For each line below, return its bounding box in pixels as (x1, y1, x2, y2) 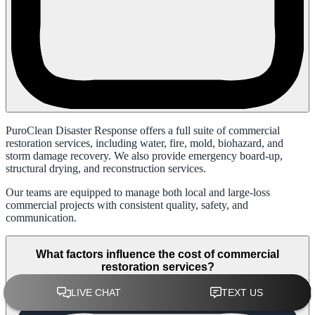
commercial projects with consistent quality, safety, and (6, 198, 248, 211)
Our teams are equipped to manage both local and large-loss (6, 186, 270, 198)
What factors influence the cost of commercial (36, 248, 279, 261)
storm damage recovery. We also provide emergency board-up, (6, 149, 283, 162)
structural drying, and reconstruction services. (6, 162, 206, 174)
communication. (6, 211, 77, 224)
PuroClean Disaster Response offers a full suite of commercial (6, 124, 280, 136)
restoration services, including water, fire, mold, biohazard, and (6, 136, 283, 149)
